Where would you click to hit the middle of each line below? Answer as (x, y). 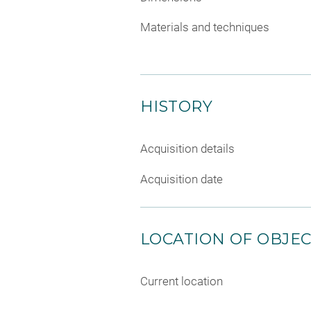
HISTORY (177, 107)
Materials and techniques (205, 27)
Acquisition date (182, 179)
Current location (182, 281)
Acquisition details (187, 149)
